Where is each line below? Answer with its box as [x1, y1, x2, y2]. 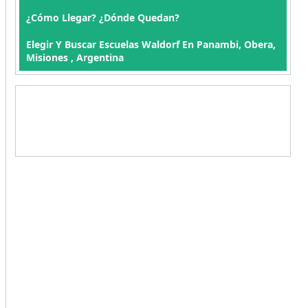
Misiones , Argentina [25, 51, 124, 64]
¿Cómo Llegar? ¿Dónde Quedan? [25, 11, 179, 24]
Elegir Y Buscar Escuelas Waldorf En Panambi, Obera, [25, 38, 276, 51]
